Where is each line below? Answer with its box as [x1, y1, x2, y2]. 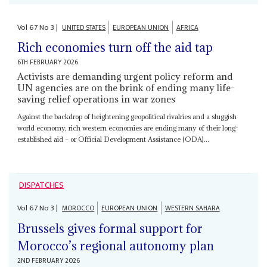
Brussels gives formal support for [17, 220, 203, 237]
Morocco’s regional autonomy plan [17, 237, 215, 254]
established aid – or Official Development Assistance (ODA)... [17, 135, 210, 144]
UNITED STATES [62, 21, 106, 33]
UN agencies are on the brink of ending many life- [17, 82, 235, 94]
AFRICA [176, 21, 198, 33]
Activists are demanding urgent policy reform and [17, 70, 233, 83]
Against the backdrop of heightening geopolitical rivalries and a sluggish [17, 112, 237, 122]
